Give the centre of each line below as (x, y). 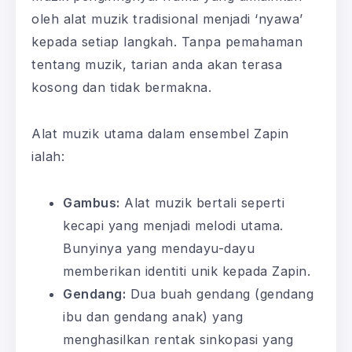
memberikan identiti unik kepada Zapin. (187, 271)
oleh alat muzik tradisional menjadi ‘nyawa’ (167, 19)
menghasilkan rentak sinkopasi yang (178, 340)
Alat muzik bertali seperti (202, 203)
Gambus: (92, 203)
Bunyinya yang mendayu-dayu (159, 249)
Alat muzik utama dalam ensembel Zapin (160, 134)
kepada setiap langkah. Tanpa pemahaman (167, 42)
